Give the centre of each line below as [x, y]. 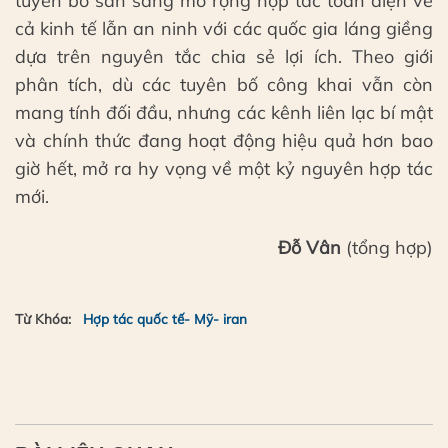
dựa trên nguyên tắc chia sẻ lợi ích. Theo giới [224, 56]
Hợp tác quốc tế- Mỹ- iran [165, 318]
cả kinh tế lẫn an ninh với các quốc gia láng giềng [224, 28]
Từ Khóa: [43, 318]
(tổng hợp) [387, 247]
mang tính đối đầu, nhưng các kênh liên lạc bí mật [224, 112]
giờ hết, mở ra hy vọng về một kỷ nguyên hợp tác [224, 168]
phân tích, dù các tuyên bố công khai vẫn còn [224, 84]
